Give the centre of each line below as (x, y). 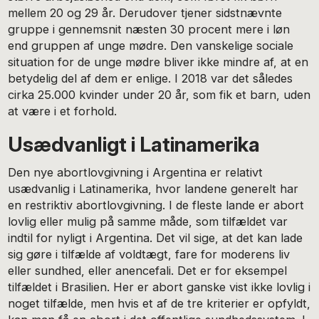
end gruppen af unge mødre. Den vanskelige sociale (151, 45)
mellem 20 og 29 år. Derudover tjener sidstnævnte (145, 12)
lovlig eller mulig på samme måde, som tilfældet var (148, 221)
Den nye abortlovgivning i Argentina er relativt (136, 172)
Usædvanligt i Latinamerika (134, 144)
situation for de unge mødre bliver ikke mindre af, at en (158, 62)
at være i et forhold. (63, 111)
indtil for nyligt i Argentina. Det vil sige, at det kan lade (156, 237)
